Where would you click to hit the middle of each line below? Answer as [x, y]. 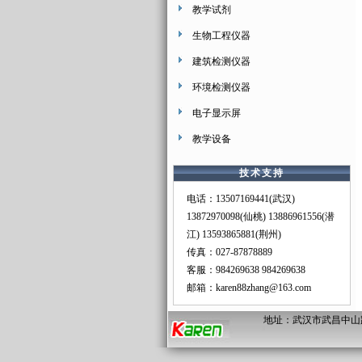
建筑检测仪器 [221, 61]
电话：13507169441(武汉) [240, 199]
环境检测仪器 [221, 87]
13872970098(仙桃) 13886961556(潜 [260, 217]
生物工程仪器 [221, 36]
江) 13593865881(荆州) [234, 234]
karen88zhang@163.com [263, 288]
